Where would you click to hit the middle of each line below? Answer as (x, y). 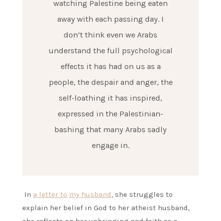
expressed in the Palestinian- (110, 114)
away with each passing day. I (110, 19)
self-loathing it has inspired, (110, 98)
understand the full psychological (110, 51)
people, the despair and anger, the (110, 82)
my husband (90, 194)
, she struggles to (142, 194)
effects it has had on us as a (110, 67)
